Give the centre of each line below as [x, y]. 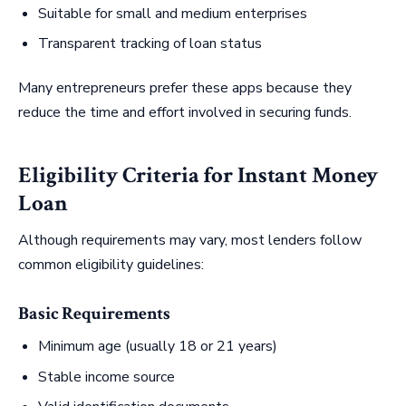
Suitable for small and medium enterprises [173, 13]
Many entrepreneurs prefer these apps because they [185, 88]
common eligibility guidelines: [111, 265]
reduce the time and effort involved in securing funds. [185, 113]
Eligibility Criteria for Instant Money [198, 176]
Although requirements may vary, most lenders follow [190, 241]
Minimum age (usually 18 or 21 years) [158, 347]
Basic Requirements [95, 314]
